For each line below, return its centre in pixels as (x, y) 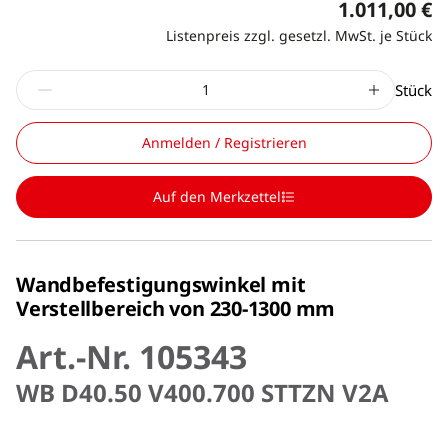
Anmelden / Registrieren (224, 142)
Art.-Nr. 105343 (131, 356)
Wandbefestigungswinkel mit (161, 284)
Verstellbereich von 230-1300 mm (176, 308)
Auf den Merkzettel (217, 196)
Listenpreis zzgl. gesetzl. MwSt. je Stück (299, 35)
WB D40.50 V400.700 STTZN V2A (202, 392)
